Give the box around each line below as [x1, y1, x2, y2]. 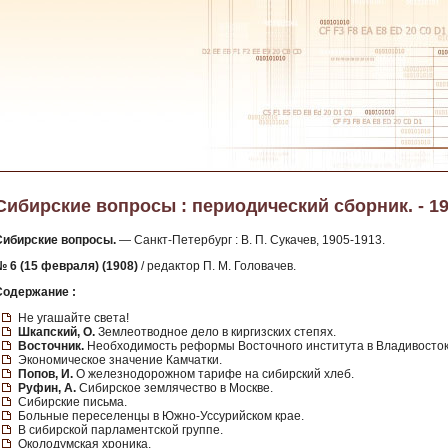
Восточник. [18, 339, 84, 353]
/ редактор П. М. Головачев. [138, 259, 296, 273]
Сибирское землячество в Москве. [76, 381, 273, 395]
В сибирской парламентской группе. [18, 423, 223, 437]
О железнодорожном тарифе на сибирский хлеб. [73, 367, 354, 381]
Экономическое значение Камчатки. [18, 353, 222, 367]
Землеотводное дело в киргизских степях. [95, 325, 336, 339]
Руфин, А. [18, 381, 76, 395]
